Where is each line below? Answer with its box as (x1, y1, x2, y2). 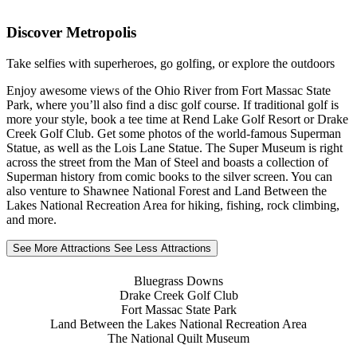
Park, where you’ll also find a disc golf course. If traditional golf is (6, 97, 339, 112)
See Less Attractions (114, 241, 211, 254)
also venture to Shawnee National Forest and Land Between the (6, 183, 327, 198)
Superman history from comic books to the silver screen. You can (6, 169, 332, 183)
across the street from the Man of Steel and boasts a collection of (6, 155, 328, 169)
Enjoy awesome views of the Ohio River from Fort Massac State (6, 83, 331, 97)
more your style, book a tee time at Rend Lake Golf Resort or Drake (6, 112, 348, 126)
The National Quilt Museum (108, 331, 249, 346)
